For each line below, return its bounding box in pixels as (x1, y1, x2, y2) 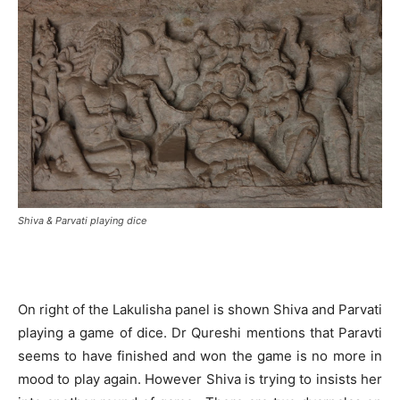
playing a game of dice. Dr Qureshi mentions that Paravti (18, 324, 382, 342)
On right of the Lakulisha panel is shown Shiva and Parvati (18, 301, 382, 319)
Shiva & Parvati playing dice (18, 214, 146, 228)
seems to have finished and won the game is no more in (18, 347, 382, 365)
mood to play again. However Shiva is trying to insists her (18, 371, 382, 388)
